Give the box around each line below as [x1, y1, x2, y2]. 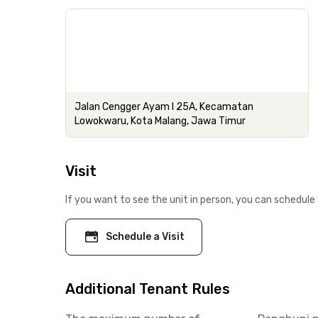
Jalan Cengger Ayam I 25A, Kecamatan [75, 101, 253, 113]
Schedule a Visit [106, 231, 185, 243]
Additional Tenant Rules [65, 280, 230, 297]
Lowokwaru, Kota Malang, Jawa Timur [75, 115, 246, 127]
